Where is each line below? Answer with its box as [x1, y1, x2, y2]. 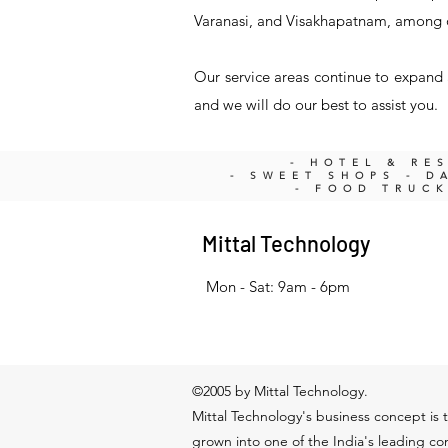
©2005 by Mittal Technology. [192, 382, 368, 400]
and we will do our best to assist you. [194, 95, 438, 114]
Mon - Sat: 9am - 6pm [206, 277, 350, 296]
